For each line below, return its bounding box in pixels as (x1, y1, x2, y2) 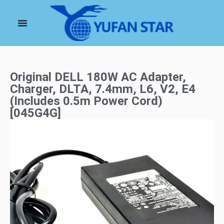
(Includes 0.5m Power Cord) (10, 94, 162, 108)
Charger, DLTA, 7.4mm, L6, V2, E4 (10, 82, 195, 96)
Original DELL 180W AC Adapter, (10, 70, 186, 84)
